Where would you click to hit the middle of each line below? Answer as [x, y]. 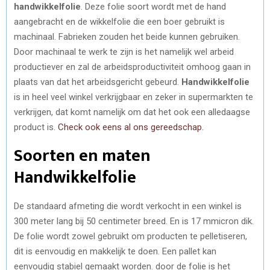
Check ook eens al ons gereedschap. [132, 127]
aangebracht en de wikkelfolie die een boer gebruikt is [119, 21]
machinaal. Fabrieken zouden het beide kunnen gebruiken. [127, 36]
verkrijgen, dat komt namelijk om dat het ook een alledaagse [132, 112]
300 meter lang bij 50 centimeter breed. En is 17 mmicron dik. [134, 221]
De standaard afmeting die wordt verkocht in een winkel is [128, 206]
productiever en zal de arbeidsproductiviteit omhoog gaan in [132, 67]
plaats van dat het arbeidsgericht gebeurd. [98, 82]
